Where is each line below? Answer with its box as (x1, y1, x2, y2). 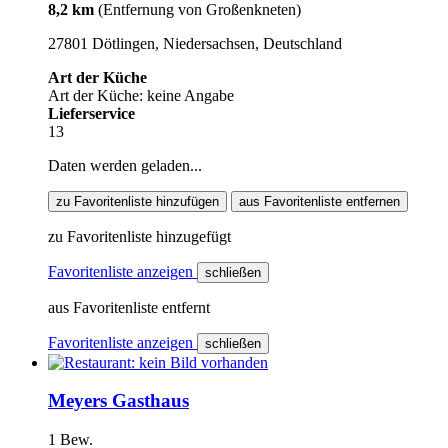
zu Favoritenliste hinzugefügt (48, 227, 231, 245)
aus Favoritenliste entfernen (239, 193, 400, 209)
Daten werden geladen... (48, 156, 202, 174)
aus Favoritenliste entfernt (48, 298, 210, 316)
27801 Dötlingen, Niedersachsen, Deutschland (48, 34, 342, 52)
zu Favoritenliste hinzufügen (56, 193, 219, 209)
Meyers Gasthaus (48, 390, 189, 412)
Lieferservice (48, 104, 135, 122)
